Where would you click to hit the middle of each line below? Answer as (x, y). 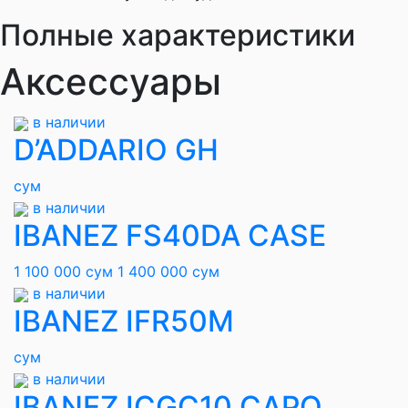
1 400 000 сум (168, 271)
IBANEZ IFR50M (124, 321)
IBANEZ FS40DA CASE (170, 235)
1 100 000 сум (63, 271)
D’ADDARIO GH (116, 150)
